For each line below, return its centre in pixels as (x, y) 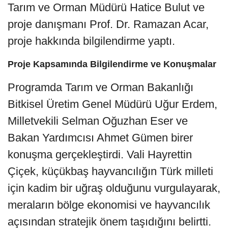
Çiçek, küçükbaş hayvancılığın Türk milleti (110, 171)
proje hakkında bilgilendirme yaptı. (91, 41)
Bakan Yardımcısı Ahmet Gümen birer (100, 137)
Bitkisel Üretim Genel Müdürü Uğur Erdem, (112, 104)
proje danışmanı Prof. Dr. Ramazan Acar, (108, 24)
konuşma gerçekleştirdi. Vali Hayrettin (100, 154)
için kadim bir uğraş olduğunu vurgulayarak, (114, 188)
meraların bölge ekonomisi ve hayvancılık (109, 205)
